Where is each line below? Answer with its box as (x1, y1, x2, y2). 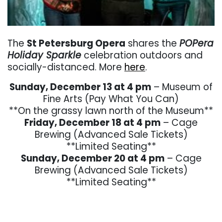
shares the (125, 36, 179, 50)
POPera (179, 36, 214, 50)
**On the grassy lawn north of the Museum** (9, 104, 213, 117)
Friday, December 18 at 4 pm (24, 115, 161, 129)
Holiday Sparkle (7, 48, 81, 62)
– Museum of (151, 80, 213, 94)
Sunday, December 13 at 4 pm (9, 80, 151, 94)
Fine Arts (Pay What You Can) (43, 92, 179, 106)
